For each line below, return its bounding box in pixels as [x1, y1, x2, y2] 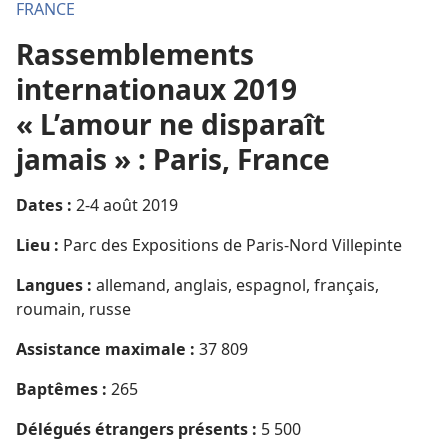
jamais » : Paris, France [16, 140, 330, 178]
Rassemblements [16, 35, 254, 73]
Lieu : [16, 234, 59, 256]
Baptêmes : [16, 378, 107, 400]
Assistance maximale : [16, 338, 195, 360]
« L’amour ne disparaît [16, 105, 325, 143]
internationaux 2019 [16, 70, 297, 108]
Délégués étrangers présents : [16, 418, 257, 440]
